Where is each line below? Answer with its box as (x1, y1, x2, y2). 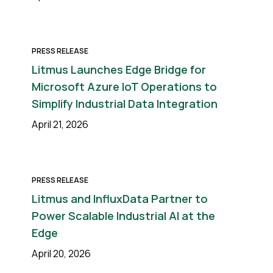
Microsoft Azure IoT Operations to (32, 79, 217, 94)
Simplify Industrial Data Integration (32, 96, 218, 111)
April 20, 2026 (32, 247, 91, 260)
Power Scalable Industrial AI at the (32, 208, 215, 223)
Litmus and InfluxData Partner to (32, 191, 208, 206)
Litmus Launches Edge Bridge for (32, 62, 206, 77)
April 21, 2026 (32, 118, 88, 131)
